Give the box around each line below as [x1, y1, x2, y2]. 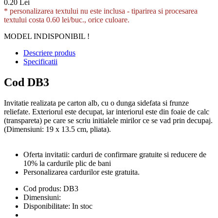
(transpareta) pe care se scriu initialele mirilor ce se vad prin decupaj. [4, 116, 213, 125]
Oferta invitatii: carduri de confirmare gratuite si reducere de [23, 150, 206, 159]
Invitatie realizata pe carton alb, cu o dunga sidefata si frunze [4, 98, 189, 107]
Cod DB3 [4, 75, 49, 89]
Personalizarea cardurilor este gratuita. [23, 167, 140, 176]
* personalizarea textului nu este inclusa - [4, 6, 129, 15]
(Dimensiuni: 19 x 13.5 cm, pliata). [4, 125, 111, 133]
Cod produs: [23, 184, 61, 193]
